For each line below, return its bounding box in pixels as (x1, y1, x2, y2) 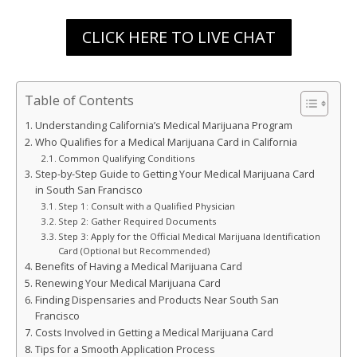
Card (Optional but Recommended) (58, 244, 210, 257)
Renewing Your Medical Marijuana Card (34, 276, 221, 290)
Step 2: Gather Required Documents (58, 214, 217, 227)
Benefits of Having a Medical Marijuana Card (34, 259, 242, 273)
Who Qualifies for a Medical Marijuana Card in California (34, 135, 297, 149)
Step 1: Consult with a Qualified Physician (58, 199, 236, 212)
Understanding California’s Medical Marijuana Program (34, 118, 292, 132)
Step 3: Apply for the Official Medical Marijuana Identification (58, 229, 321, 242)
